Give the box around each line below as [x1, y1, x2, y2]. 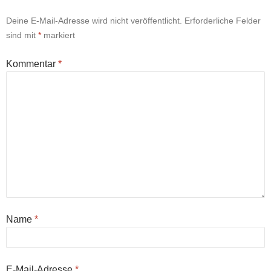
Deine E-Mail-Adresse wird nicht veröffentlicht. [6, 16, 182, 25]
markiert [41, 30, 75, 40]
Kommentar [6, 59, 58, 69]
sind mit [6, 30, 38, 40]
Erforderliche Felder [184, 16, 261, 25]
